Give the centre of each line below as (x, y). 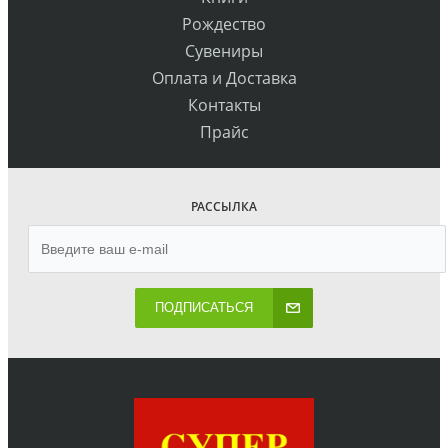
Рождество (224, 24)
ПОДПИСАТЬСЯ (204, 308)
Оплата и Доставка (224, 78)
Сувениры (224, 51)
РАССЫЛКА (224, 207)
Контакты (224, 105)
